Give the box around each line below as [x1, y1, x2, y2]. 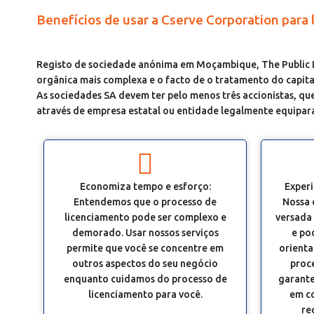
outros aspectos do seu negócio [72, 258, 218, 269]
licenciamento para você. [88, 289, 203, 300]
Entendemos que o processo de [74, 196, 217, 207]
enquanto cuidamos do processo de [63, 273, 227, 285]
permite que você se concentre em [67, 243, 224, 254]
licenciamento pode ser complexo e [64, 212, 226, 223]
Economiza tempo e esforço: [79, 181, 211, 192]
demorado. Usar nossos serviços [71, 227, 219, 238]
